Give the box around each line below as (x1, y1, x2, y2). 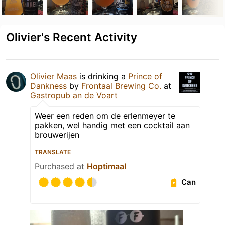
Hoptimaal (87, 161, 126, 171)
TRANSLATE (35, 148, 71, 156)
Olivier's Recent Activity (6, 30, 137, 44)
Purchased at (35, 161, 87, 171)
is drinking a (77, 71, 128, 81)
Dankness (30, 80, 67, 91)
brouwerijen (35, 129, 79, 140)
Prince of (128, 71, 162, 81)
